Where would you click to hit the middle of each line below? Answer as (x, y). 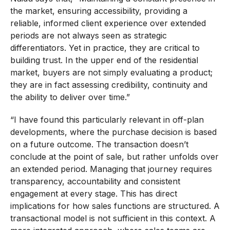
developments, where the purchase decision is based (113, 132)
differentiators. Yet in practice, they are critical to (105, 48)
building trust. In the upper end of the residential (104, 60)
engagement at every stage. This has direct (93, 194)
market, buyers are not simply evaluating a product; (111, 73)
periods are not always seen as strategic (88, 36)
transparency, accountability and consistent (95, 181)
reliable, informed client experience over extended (108, 23)
